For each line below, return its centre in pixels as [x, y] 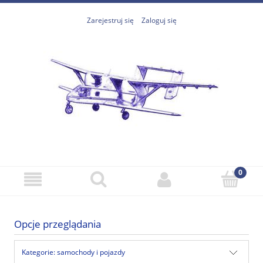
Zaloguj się [159, 21]
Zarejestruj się [110, 21]
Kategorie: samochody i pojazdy [73, 252]
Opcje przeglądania [58, 224]
